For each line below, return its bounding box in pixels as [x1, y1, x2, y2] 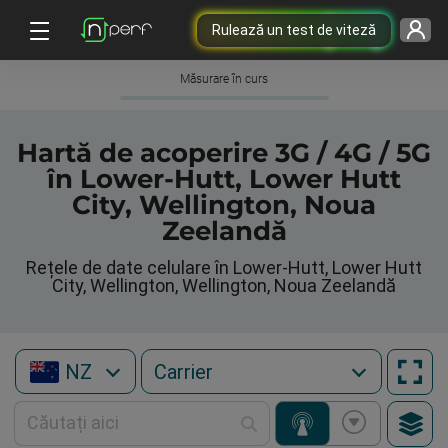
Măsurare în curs [180, 72, 268, 86]
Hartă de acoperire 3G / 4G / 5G [17, 137, 431, 169]
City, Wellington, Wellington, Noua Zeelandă [52, 275, 396, 296]
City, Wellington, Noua [72, 189, 376, 221]
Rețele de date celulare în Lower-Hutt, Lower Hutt [26, 257, 422, 278]
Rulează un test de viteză [211, 21, 376, 38]
